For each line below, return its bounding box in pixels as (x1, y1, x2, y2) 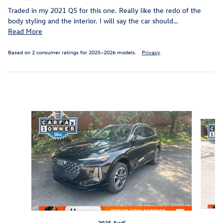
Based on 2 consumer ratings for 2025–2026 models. (8, 48, 138, 56)
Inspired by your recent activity (20, 88, 158, 102)
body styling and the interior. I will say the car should (8, 16, 173, 26)
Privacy (142, 48, 160, 56)
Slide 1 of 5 (7, 111, 43, 121)
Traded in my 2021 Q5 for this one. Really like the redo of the (8, 5, 201, 15)
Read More (12, 26, 42, 36)
